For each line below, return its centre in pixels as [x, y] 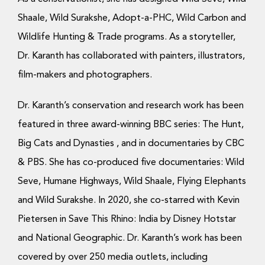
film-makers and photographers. [85, 75]
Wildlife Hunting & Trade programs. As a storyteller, [126, 37]
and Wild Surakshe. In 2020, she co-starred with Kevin [128, 201]
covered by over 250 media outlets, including [112, 257]
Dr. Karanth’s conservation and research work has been [130, 106]
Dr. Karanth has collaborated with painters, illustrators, [131, 56]
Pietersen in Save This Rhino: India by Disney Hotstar [127, 219]
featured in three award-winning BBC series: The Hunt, [130, 125]
